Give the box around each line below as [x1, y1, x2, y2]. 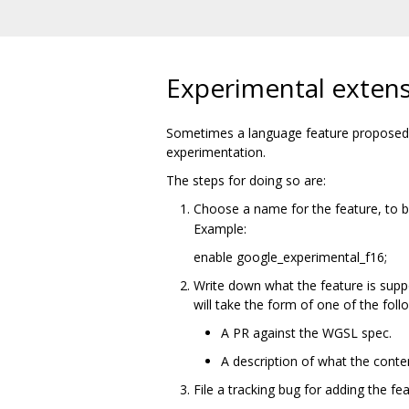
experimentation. [166, 142, 266, 161]
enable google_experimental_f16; [194, 247, 387, 266]
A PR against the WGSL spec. [221, 323, 392, 341]
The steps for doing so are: [166, 171, 326, 189]
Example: [194, 219, 246, 237]
